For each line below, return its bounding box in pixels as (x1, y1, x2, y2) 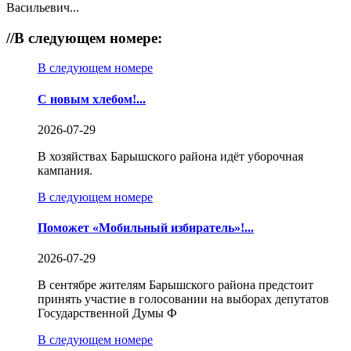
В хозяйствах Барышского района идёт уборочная (38, 149, 303, 163)
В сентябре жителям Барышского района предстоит (38, 278, 313, 292)
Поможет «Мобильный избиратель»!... (38, 221, 254, 235)
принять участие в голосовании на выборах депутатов (38, 292, 329, 306)
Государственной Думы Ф (38, 306, 177, 320)
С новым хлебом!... (38, 92, 146, 106)
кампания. (38, 163, 92, 177)
